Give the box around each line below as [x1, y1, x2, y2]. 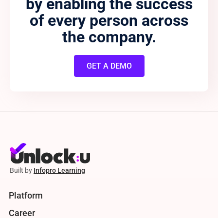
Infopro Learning [34, 166, 85, 175]
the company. [62, 28, 156, 46]
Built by [10, 166, 34, 175]
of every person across [30, 11, 188, 30]
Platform [9, 190, 43, 201]
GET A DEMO [86, 61, 132, 71]
